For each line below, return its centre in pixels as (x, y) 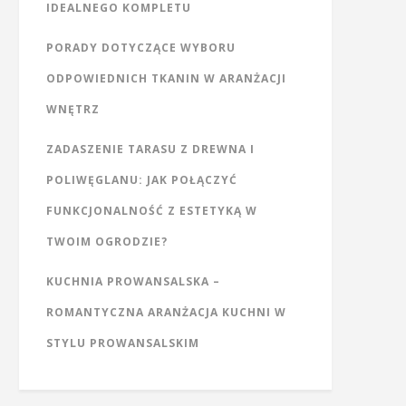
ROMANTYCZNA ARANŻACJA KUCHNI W (166, 312)
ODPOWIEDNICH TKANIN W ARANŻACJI (166, 78)
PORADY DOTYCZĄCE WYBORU (141, 48)
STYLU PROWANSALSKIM (123, 343)
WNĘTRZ (73, 109)
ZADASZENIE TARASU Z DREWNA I (150, 149)
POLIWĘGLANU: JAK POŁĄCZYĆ (142, 180)
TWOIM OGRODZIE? (107, 242)
